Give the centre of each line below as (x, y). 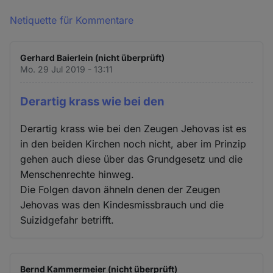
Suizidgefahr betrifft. (67, 220)
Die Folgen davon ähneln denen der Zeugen (120, 190)
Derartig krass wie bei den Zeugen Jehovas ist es (133, 129)
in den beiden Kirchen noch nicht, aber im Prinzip (133, 144)
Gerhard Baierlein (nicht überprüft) (93, 57)
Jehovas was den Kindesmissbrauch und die (122, 205)
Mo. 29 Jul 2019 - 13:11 (67, 69)
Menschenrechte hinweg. (77, 175)
